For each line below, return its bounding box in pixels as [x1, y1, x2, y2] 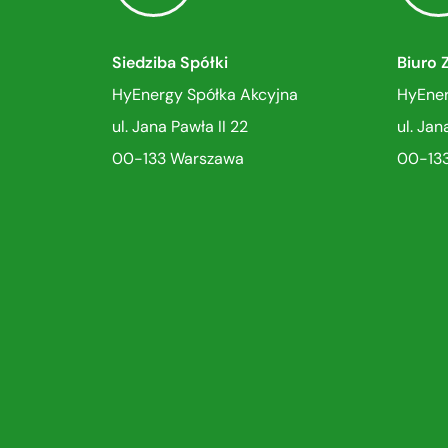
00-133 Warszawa [112, 148, 244, 170]
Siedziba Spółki [112, 52, 228, 74]
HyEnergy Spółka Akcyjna [112, 84, 298, 106]
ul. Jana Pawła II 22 [112, 116, 248, 138]
